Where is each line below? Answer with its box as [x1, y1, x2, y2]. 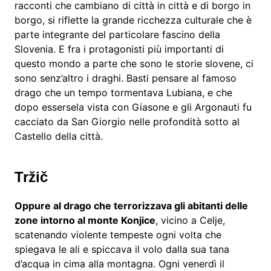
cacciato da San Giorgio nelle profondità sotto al [14, 115, 240, 128]
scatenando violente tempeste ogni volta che [14, 228, 221, 241]
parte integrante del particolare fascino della [14, 28, 220, 41]
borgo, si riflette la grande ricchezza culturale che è [14, 13, 252, 26]
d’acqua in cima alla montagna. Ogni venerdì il [14, 257, 224, 270]
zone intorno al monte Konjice [14, 214, 155, 226]
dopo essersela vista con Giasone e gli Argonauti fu [14, 100, 252, 113]
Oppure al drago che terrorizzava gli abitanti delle [14, 199, 248, 212]
